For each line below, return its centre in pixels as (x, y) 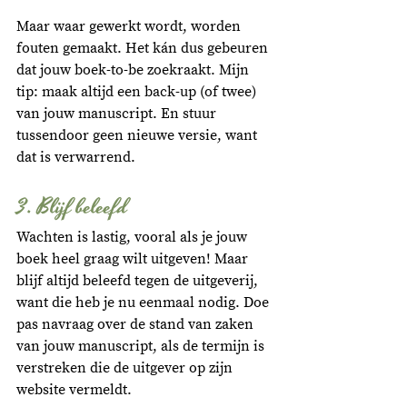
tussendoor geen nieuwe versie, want (139, 136)
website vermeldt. (76, 390)
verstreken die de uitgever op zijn (126, 368)
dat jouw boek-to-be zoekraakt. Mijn (134, 70)
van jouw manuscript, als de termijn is (142, 347)
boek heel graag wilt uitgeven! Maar (134, 259)
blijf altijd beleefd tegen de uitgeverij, (139, 281)
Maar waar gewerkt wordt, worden (130, 27)
